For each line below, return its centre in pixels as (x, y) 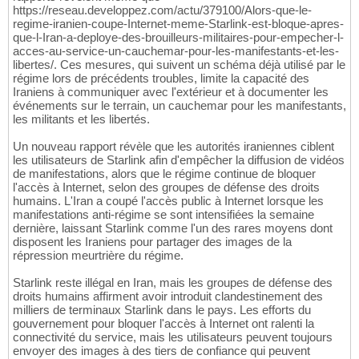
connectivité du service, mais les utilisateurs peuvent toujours (173, 337)
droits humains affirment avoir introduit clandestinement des (168, 296)
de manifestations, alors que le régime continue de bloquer (164, 174)
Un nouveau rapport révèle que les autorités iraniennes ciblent (173, 147)
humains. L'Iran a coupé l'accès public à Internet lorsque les (168, 201)
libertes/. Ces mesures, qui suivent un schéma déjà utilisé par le (179, 65)
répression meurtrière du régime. (98, 256)
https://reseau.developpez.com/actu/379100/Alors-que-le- (162, 10)
